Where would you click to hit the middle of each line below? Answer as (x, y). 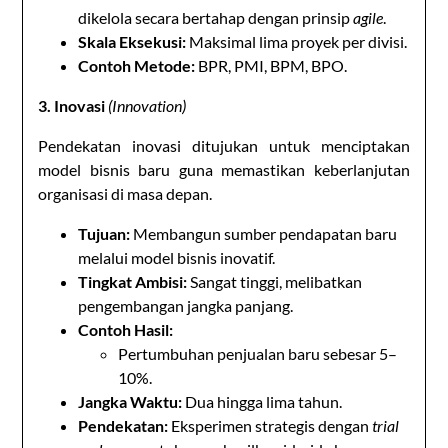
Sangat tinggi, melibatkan (275, 281)
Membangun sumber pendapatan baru (264, 233)
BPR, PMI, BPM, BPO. (271, 65)
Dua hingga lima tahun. (262, 401)
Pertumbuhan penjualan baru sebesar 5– (258, 353)
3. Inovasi (73, 105)
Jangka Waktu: (130, 401)
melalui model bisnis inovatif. (177, 257)
